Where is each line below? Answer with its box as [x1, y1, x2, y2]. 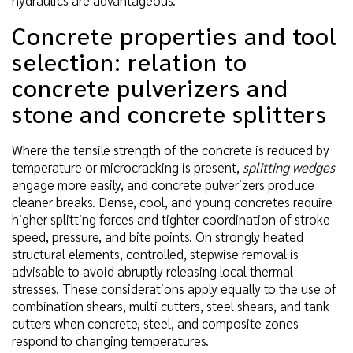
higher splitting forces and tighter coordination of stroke [12, 210, 330, 229]
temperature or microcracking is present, [12, 158, 243, 176]
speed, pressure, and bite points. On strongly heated [12, 228, 303, 246]
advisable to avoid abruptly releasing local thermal [12, 262, 293, 281]
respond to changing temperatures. [12, 332, 209, 350]
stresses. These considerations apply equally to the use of [12, 280, 336, 298]
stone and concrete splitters [12, 97, 328, 128]
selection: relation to [12, 45, 247, 76]
